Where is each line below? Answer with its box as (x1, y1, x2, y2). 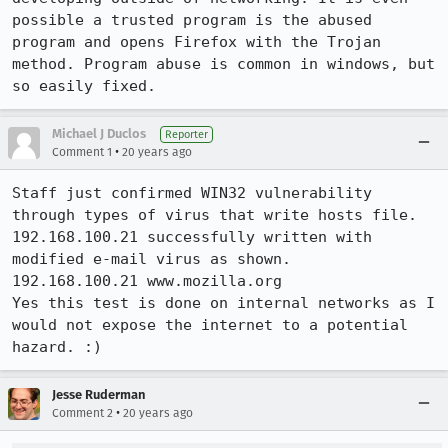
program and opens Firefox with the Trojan (12, 33, 381, 51)
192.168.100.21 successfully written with (12, 228, 372, 246)
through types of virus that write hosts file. (12, 206, 417, 224)
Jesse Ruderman (52, 387, 145, 402)
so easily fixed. (12, 77, 156, 95)
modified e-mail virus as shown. (12, 250, 291, 268)
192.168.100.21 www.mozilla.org (12, 272, 282, 290)
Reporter (165, 128, 208, 141)
